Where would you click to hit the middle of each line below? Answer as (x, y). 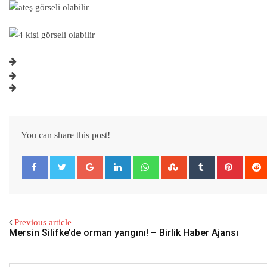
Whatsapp (175, 159)
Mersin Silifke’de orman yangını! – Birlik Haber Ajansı (124, 232)
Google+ (117, 159)
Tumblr (226, 159)
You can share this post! (66, 134)
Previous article (43, 222)
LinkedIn (146, 159)
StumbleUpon (210, 159)
